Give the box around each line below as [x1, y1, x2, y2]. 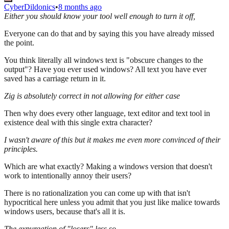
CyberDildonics [4, 3, 55, 12]
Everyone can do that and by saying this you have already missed [4, 29, 214, 38]
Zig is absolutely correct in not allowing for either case [4, 91, 180, 101]
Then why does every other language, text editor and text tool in [4, 109, 210, 118]
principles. [4, 145, 38, 154]
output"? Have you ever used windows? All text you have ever [4, 65, 207, 74]
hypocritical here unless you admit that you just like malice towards [4, 198, 220, 207]
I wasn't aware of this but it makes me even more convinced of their [4, 135, 220, 145]
